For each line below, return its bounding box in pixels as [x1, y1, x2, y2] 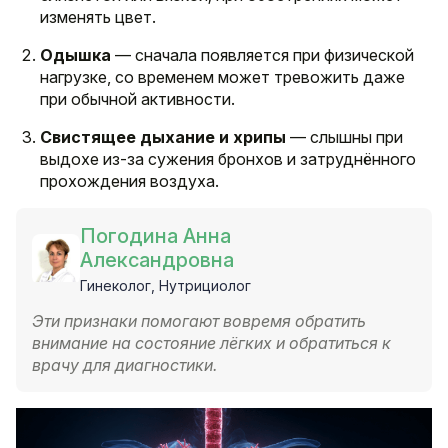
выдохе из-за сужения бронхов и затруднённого [40, 149, 416, 170]
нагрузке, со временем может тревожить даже [40, 67, 405, 88]
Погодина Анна [80, 224, 232, 249]
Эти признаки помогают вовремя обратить [32, 311, 366, 332]
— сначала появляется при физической [111, 45, 414, 66]
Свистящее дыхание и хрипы [40, 127, 286, 148]
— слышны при [286, 127, 403, 148]
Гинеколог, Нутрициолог [80, 277, 252, 295]
